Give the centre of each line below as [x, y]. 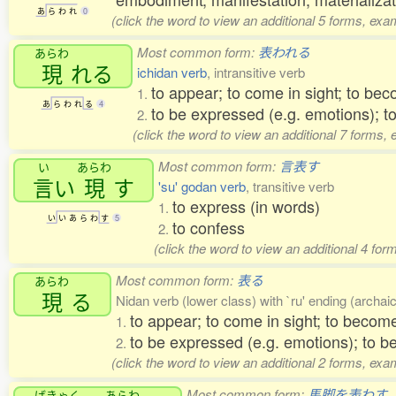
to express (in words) [246, 206]
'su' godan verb [202, 186]
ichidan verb [172, 72]
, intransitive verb [256, 72]
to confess [209, 227]
